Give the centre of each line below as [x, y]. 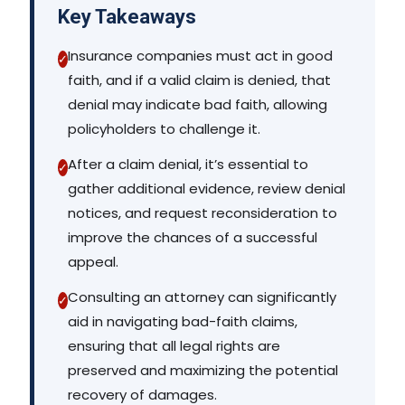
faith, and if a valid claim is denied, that [199, 80]
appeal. [93, 261]
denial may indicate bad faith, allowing [198, 104]
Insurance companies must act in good [200, 55]
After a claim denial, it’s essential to [188, 164]
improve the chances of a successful [193, 237]
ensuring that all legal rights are [174, 345]
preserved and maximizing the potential [203, 370]
